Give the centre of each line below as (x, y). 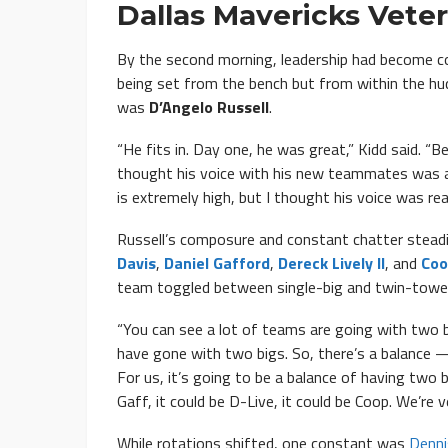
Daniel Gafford (217, 262)
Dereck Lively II (331, 262)
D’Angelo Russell (209, 106)
